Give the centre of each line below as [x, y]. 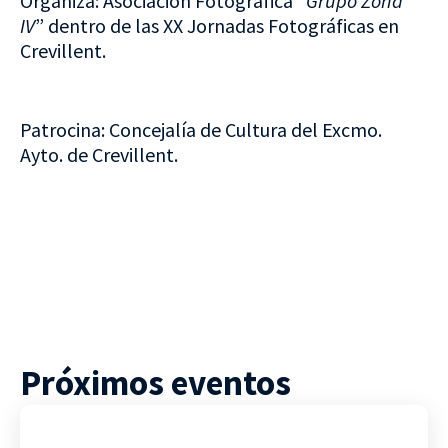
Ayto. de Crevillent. [99, 154]
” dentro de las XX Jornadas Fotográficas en [217, 26]
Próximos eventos [155, 382]
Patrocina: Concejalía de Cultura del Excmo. [201, 129]
